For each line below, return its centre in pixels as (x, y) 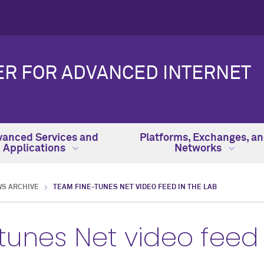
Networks (199, 148)
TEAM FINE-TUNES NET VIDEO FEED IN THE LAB (135, 187)
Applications (35, 148)
